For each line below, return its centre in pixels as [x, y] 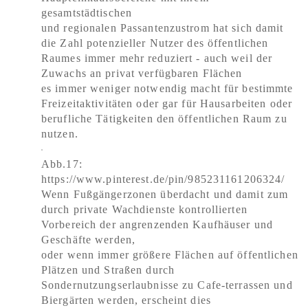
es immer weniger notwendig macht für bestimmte [167, 88]
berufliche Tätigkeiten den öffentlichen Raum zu [164, 119]
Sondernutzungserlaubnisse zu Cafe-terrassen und [167, 285]
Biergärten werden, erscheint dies [126, 300]
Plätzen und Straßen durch [108, 270]
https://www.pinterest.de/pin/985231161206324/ [163, 179]
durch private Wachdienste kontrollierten [144, 209]
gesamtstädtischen [87, 13]
